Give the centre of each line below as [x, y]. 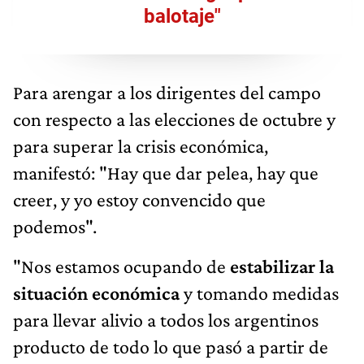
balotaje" [182, 16]
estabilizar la [282, 266]
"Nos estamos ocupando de [121, 266]
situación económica [96, 292]
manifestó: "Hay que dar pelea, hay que [166, 172]
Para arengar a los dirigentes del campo [167, 92]
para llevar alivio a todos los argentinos [166, 319]
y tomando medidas [259, 292]
